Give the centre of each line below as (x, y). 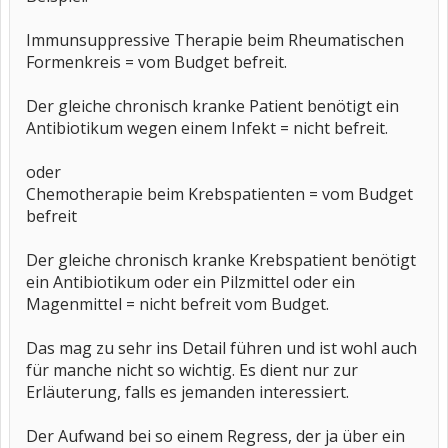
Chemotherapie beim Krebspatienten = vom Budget (219, 194)
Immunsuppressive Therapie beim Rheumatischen (215, 40)
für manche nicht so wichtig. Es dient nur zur (192, 370)
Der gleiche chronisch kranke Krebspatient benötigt (221, 260)
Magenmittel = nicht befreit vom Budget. (177, 304)
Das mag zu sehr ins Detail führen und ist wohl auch (221, 348)
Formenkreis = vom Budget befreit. (156, 62)
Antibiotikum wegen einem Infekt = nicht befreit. (207, 128)
